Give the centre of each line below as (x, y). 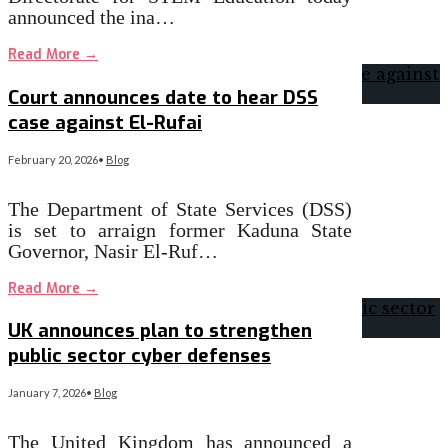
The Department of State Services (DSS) (180, 208)
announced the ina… (91, 16)
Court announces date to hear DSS (163, 97)
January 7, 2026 (47, 393)
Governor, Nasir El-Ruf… (113, 250)
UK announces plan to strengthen (160, 331)
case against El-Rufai (105, 122)
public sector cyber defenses (139, 356)
